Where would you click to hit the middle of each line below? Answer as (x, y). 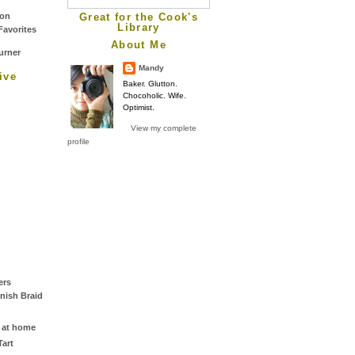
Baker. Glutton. (150, 83)
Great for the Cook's (139, 17)
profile (78, 141)
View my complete (164, 128)
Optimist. (139, 107)
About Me (139, 44)
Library (139, 27)
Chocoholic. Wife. (155, 95)
